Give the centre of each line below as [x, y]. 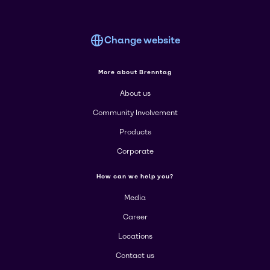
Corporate [135, 151]
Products [135, 132]
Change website [142, 40]
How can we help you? [135, 176]
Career [135, 217]
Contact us [135, 256]
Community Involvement [135, 113]
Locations [135, 236]
